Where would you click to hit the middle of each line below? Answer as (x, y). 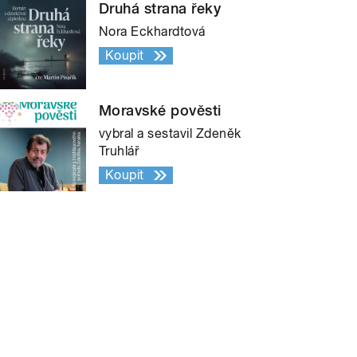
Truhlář (119, 151)
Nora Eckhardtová (152, 31)
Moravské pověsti (160, 110)
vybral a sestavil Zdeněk (170, 133)
